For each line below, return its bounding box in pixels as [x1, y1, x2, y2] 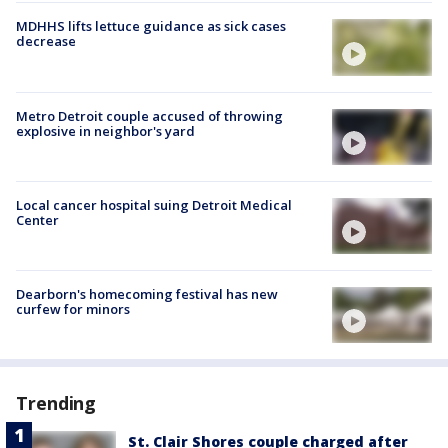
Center [16, 210, 59, 229]
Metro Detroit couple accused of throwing [16, 106, 283, 125]
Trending [16, 391, 97, 416]
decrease [16, 32, 76, 51]
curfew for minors [16, 300, 130, 319]
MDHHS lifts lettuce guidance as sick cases [16, 17, 286, 36]
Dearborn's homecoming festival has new [16, 285, 278, 304]
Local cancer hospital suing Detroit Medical [16, 195, 292, 214]
